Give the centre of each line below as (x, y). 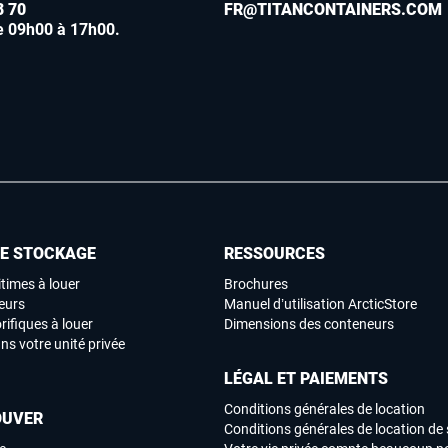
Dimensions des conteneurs (309, 324)
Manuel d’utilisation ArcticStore (320, 304)
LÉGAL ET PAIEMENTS (306, 379)
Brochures (256, 284)
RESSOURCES (274, 254)
